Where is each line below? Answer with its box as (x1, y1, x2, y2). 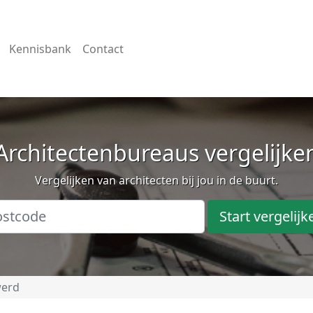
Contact (82, 41, 124, 57)
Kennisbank (8, 41, 71, 57)
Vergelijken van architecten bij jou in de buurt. (35, 173, 278, 188)
